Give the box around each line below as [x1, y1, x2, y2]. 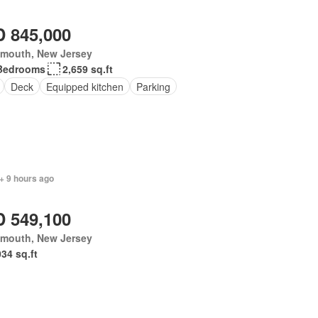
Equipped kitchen [46, 79, 124, 94]
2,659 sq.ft [62, 62, 114, 76]
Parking [136, 79, 171, 94]
